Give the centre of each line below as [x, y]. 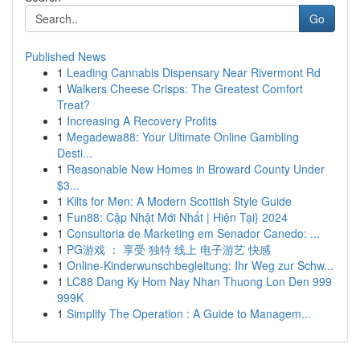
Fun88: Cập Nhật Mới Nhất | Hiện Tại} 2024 [177, 217]
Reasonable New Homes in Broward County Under [196, 169]
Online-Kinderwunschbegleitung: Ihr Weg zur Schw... [200, 265]
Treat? [74, 104]
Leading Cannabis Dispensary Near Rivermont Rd [194, 72]
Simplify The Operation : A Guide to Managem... [189, 313]
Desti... [75, 153]
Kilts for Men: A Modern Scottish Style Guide [179, 201]
